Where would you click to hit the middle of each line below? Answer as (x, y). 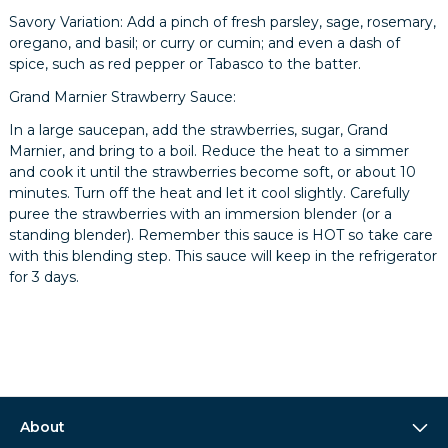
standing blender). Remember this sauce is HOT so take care (221, 234)
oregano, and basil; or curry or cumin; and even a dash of (205, 42)
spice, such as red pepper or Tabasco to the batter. (185, 63)
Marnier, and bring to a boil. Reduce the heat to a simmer (209, 150)
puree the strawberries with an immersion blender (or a (201, 213)
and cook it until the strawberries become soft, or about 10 (213, 171)
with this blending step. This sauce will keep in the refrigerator (223, 255)
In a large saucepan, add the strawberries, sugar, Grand (199, 129)
